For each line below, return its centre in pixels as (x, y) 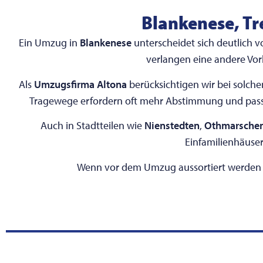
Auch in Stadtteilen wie (92, 126)
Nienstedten (172, 126)
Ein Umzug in (49, 43)
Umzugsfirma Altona (80, 84)
